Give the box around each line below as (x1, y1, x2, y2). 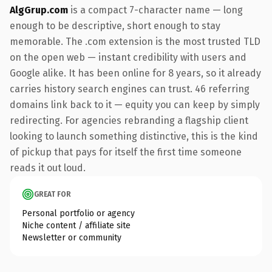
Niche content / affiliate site (22, 220, 131, 231)
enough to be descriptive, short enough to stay (10, 19, 220, 32)
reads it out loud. (10, 161, 86, 174)
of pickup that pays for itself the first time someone (10, 146, 242, 158)
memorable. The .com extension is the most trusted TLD (10, 35, 260, 47)
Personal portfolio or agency (22, 208, 135, 219)
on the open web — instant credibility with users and (10, 51, 246, 63)
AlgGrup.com (10, 4, 68, 16)
